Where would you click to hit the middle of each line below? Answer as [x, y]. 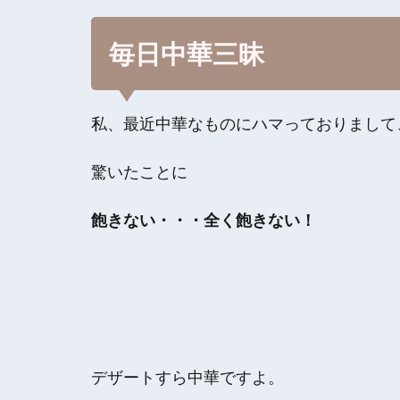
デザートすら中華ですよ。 [187, 377]
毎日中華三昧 [187, 53]
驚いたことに [139, 171]
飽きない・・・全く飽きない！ [204, 220]
